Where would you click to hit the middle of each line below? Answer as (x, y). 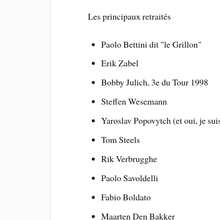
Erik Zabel (120, 63)
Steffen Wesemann (134, 101)
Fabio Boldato (126, 197)
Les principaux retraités (130, 16)
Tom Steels (120, 140)
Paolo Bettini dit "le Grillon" (151, 44)
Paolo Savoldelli (129, 178)
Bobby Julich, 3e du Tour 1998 (154, 82)
